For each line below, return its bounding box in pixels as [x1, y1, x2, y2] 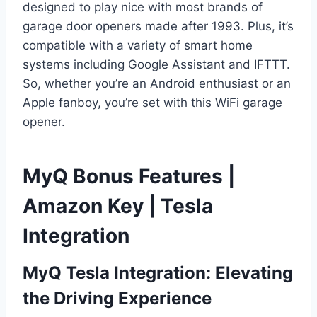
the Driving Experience [23, 288, 212, 309]
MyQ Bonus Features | [23, 164, 235, 189]
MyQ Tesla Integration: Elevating [23, 263, 293, 284]
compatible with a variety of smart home [23, 38, 253, 53]
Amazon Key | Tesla [23, 194, 213, 219]
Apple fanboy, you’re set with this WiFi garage [23, 96, 282, 110]
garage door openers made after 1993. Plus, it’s [23, 19, 294, 34]
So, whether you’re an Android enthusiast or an [23, 76, 291, 91]
